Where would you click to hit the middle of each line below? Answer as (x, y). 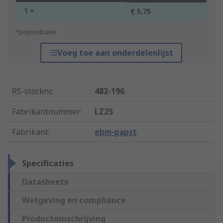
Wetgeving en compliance (74, 200)
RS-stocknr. (32, 91)
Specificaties (48, 164)
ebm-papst (116, 132)
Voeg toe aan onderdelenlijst (115, 53)
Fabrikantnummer (46, 112)
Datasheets (45, 182)
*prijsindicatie (36, 32)
